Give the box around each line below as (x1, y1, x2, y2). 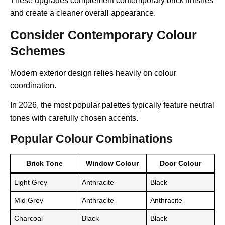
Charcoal (14, 214, 43, 222)
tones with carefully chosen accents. (10, 114, 138, 123)
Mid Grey (14, 196, 44, 204)
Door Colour (160, 159, 201, 167)
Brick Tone (26, 159, 63, 167)
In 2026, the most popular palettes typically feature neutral (10, 101, 214, 110)
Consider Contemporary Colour (10, 27, 197, 42)
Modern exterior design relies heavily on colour (10, 68, 176, 77)
